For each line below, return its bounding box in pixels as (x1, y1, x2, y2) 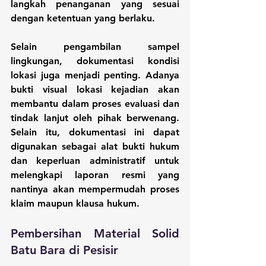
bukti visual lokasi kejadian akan (11, 83, 179, 95)
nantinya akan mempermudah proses (11, 183, 179, 195)
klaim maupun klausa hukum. (11, 197, 140, 209)
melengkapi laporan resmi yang (11, 169, 179, 180)
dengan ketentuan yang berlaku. (11, 12, 158, 24)
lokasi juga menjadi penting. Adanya (11, 69, 179, 81)
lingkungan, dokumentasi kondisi (11, 55, 179, 66)
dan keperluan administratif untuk (11, 154, 179, 166)
